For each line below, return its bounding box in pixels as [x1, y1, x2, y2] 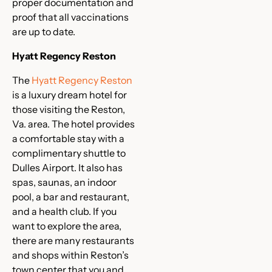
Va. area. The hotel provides [12, 118, 135, 130]
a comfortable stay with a [12, 132, 124, 144]
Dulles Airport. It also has [12, 161, 123, 174]
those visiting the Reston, [12, 103, 125, 115]
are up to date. [12, 25, 75, 38]
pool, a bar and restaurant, [12, 191, 129, 203]
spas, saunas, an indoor [12, 176, 117, 188]
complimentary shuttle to [12, 147, 126, 159]
